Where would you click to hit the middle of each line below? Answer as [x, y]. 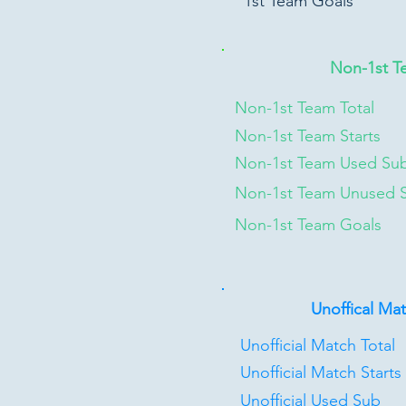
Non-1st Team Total [304, 108]
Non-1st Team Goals [308, 225]
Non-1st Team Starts [308, 136]
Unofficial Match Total [318, 345]
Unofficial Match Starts [321, 372]
